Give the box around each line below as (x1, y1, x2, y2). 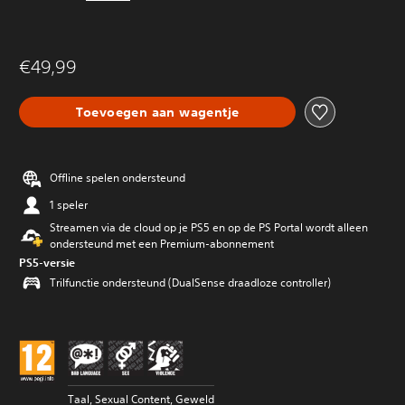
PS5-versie (19, 255, 75, 269)
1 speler (50, 197, 88, 212)
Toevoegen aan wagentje (75, 103, 240, 120)
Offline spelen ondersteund (50, 170, 185, 185)
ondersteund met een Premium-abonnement (50, 236, 274, 251)
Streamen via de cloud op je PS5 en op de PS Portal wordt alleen (50, 220, 368, 235)
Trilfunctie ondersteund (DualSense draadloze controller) (50, 275, 331, 290)
